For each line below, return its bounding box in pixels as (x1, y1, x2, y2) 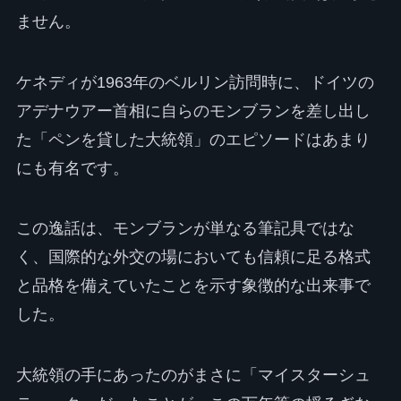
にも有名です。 (15, 158, 129, 177)
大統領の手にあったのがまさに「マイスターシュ (15, 366, 371, 385)
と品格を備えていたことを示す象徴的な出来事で (15, 277, 371, 295)
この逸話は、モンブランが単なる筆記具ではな (15, 219, 354, 238)
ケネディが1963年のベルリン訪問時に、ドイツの (15, 73, 374, 91)
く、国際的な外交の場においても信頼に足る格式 (15, 248, 371, 267)
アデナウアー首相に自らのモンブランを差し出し (15, 101, 371, 120)
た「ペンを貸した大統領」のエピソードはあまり (15, 130, 371, 149)
